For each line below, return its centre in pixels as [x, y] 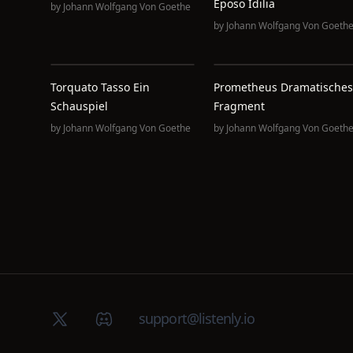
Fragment [239, 106]
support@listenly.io [197, 318]
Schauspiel [79, 106]
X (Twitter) [80, 318]
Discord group [137, 318]
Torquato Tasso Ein [100, 87]
